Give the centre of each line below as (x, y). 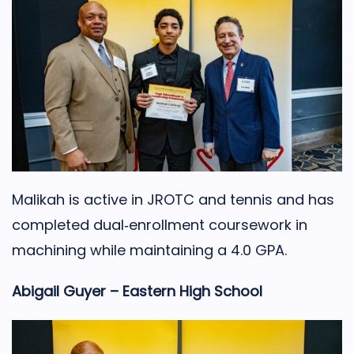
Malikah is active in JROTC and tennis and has (173, 199)
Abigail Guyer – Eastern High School (137, 291)
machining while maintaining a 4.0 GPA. (149, 250)
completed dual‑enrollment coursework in (160, 224)
